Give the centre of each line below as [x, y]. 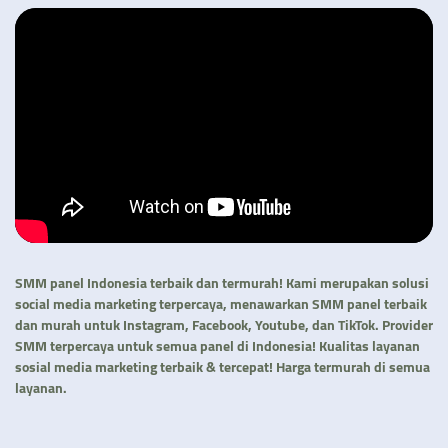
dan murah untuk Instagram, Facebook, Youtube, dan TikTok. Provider [224, 325]
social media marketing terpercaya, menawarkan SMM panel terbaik [221, 304]
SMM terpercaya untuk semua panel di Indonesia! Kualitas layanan [217, 346]
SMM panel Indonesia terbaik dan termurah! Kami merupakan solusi [222, 283]
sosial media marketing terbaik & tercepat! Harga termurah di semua [222, 367]
